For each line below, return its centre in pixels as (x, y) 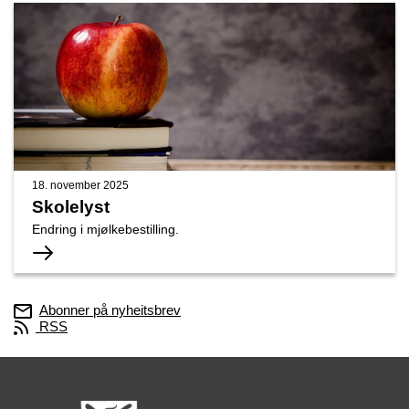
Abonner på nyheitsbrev (110, 309)
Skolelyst (71, 206)
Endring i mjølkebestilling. (105, 229)
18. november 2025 (80, 185)
